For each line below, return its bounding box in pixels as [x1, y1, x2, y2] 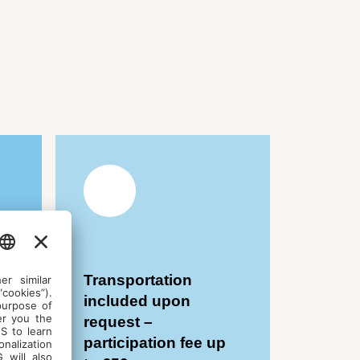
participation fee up [84, 333, 227, 351]
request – [84, 313, 153, 330]
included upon [84, 292, 191, 309]
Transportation [84, 271, 193, 288]
